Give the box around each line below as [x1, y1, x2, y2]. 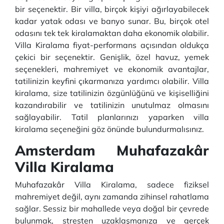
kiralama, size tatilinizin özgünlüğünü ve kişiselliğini [15, 88, 209, 98]
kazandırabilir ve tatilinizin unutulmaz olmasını [15, 100, 209, 110]
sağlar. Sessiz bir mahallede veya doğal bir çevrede [15, 203, 209, 213]
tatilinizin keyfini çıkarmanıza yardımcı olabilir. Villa [15, 76, 209, 86]
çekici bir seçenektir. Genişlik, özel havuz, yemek [15, 52, 209, 62]
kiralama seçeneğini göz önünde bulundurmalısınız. [15, 124, 204, 134]
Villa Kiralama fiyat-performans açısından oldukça [15, 40, 209, 50]
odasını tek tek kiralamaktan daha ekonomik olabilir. [15, 28, 209, 38]
